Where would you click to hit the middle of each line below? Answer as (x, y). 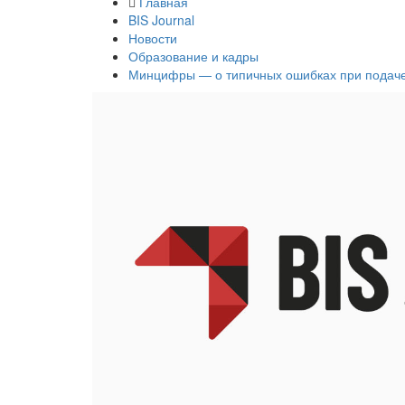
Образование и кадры (193, 56)
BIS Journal (161, 20)
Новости (153, 38)
